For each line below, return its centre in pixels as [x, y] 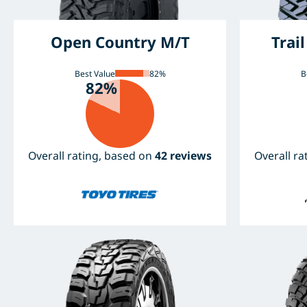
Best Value [95, 73]
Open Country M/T [120, 41]
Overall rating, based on [92, 155]
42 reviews [184, 155]
